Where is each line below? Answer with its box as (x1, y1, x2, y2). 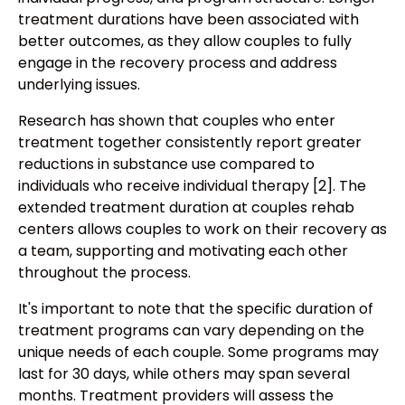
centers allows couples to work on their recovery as (18, 218, 387, 240)
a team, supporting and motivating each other (18, 240, 348, 261)
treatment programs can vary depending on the (18, 319, 364, 341)
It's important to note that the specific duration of (18, 297, 373, 319)
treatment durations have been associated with (18, 8, 359, 30)
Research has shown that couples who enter (18, 109, 335, 131)
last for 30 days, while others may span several (18, 363, 350, 384)
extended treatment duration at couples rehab (18, 196, 354, 218)
